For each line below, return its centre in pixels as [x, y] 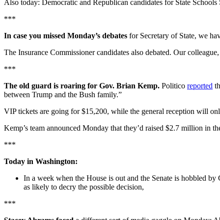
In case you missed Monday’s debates [66, 36]
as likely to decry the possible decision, [84, 187]
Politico [174, 86]
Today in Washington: [41, 162]
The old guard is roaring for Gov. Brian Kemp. [83, 86]
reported [200, 86]
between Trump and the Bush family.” [63, 95]
